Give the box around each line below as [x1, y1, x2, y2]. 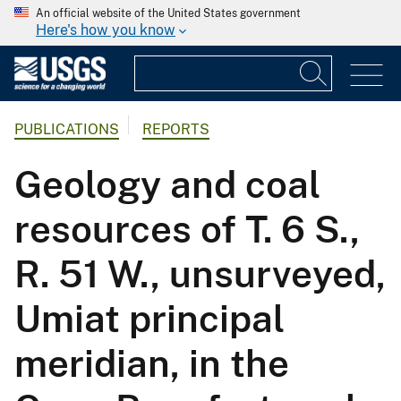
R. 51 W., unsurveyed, [14, 252, 386, 296]
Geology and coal [14, 162, 320, 207]
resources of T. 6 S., [14, 207, 360, 252]
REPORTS [142, 121, 209, 139]
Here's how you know [36, 21, 175, 38]
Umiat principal [14, 296, 285, 341]
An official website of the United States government [36, 7, 301, 20]
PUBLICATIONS [14, 121, 119, 139]
